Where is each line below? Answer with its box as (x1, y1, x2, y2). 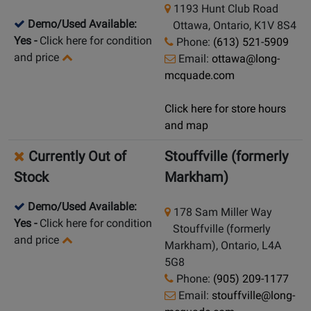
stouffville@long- (212, 289, 295, 303)
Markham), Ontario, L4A (165, 239, 281, 253)
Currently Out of (25, 148, 126, 165)
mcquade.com (165, 69, 235, 83)
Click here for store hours (165, 102, 286, 116)
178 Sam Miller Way (171, 205, 272, 219)
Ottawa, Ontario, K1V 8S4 (165, 19, 296, 33)
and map (165, 119, 208, 133)
